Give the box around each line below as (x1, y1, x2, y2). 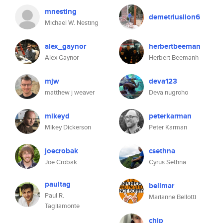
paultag (45, 179, 71, 190)
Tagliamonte (45, 201, 80, 211)
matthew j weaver (45, 88, 95, 97)
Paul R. (45, 191, 64, 200)
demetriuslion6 (149, 11, 200, 22)
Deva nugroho (149, 88, 188, 97)
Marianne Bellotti (149, 192, 196, 202)
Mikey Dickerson (45, 122, 91, 132)
